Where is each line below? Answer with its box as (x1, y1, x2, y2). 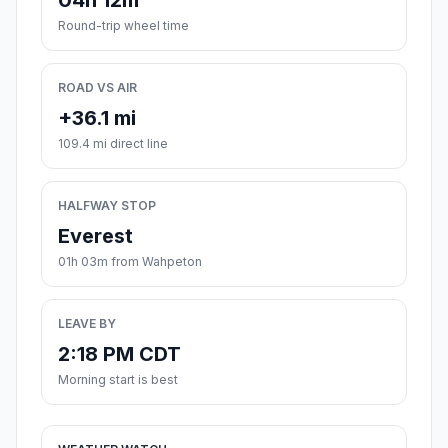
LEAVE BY (58, 316, 116, 332)
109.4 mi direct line (58, 136, 168, 152)
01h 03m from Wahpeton (58, 254, 202, 270)
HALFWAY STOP (58, 198, 156, 214)
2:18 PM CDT (58, 342, 181, 367)
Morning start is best (58, 372, 178, 388)
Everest (58, 224, 133, 249)
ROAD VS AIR (58, 80, 137, 96)
